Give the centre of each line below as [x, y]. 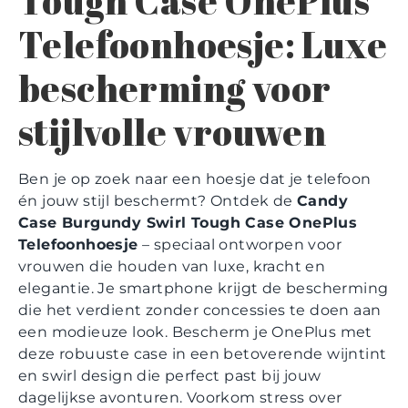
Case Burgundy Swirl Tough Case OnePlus [188, 222]
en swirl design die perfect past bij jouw [170, 375]
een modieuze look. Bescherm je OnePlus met [195, 331]
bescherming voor [175, 88]
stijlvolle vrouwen [173, 132]
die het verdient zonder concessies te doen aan [200, 310]
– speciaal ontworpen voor [240, 244]
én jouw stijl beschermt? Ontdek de [158, 200]
